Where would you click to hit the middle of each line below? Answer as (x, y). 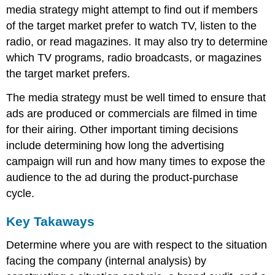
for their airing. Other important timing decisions (122, 130)
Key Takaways (51, 221)
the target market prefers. (68, 74)
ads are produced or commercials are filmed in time (132, 114)
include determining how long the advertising (115, 146)
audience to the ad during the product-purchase (122, 178)
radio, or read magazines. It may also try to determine (137, 42)
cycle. (21, 194)
